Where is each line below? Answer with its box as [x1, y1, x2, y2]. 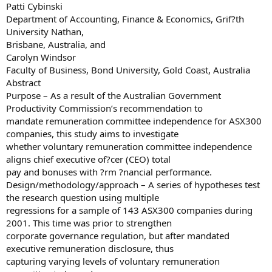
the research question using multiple [6, 191, 159, 203]
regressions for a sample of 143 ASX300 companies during [6, 204, 253, 216]
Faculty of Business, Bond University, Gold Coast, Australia [6, 64, 250, 76]
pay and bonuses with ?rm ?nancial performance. [6, 166, 212, 178]
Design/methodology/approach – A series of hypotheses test [6, 178, 260, 191]
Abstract [6, 76, 41, 89]
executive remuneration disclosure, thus [6, 242, 174, 254]
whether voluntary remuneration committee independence [6, 140, 252, 152]
